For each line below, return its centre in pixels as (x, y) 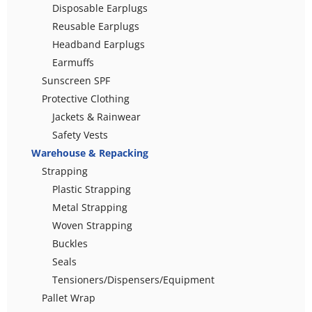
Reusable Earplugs (96, 26)
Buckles (70, 243)
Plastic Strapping (92, 189)
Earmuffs (73, 62)
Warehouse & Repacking (90, 153)
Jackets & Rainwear (96, 116)
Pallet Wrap (69, 297)
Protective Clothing (86, 98)
